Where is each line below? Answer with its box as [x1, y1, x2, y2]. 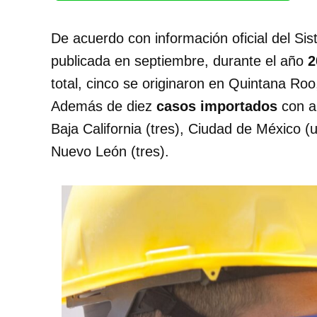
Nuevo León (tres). [51, 143, 169, 159]
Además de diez [51, 98, 156, 114]
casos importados [156, 98, 277, 114]
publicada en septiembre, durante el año [51, 52, 308, 69]
